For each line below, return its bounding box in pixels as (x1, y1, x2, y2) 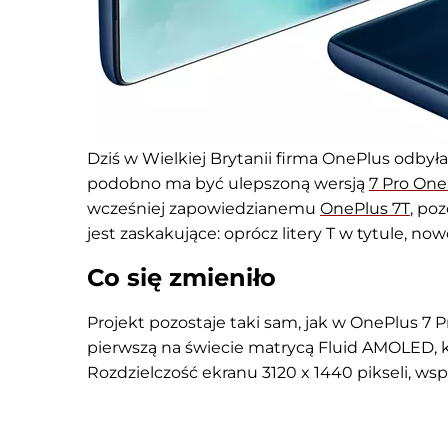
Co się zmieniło (87, 263, 276, 292)
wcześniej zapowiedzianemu (87, 199, 320, 218)
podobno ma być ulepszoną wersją (87, 174, 369, 193)
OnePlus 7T (320, 199, 410, 218)
